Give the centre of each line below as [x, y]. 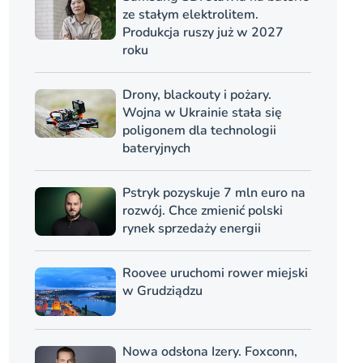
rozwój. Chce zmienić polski [202, 211]
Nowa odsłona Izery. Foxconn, [209, 352]
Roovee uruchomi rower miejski [215, 273]
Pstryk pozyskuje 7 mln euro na [214, 193]
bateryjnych [156, 148]
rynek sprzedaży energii [191, 228]
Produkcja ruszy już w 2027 [203, 32]
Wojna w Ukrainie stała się [202, 113]
